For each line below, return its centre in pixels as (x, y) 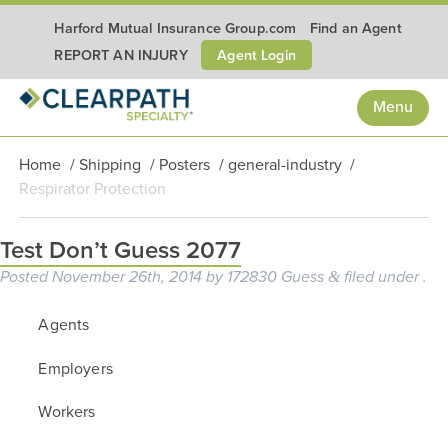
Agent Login (256, 55)
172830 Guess (275, 277)
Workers (67, 411)
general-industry (284, 165)
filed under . (383, 277)
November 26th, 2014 (127, 277)
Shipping (109, 165)
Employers (75, 368)
